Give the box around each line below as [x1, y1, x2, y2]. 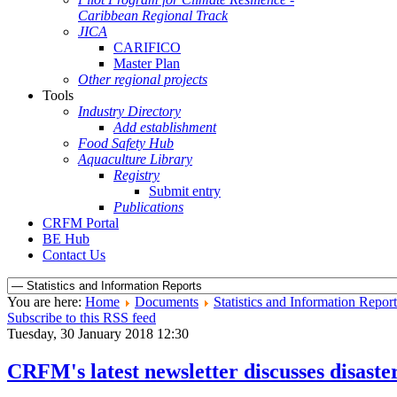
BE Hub [43, 231, 90, 246]
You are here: [7, 294, 85, 309]
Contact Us [43, 247, 105, 262]
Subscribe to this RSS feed [7, 310, 156, 325]
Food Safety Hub [78, 136, 174, 151]
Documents [135, 294, 198, 309]
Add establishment [113, 120, 216, 135]
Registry [113, 167, 160, 183]
